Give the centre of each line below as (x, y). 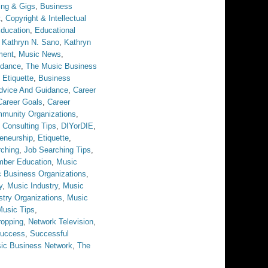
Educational (55, 30)
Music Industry (33, 186)
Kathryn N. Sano (31, 42)
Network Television (61, 222)
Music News (40, 54)
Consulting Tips (29, 126)
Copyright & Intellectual (46, 18)
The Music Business (61, 66)
